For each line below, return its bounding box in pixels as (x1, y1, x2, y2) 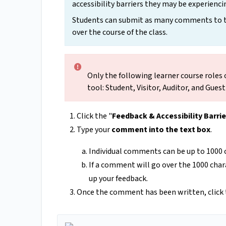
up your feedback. (89, 173, 148, 185)
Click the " (77, 110, 112, 122)
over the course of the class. (72, 27, 167, 38)
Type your (77, 124, 111, 136)
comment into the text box (111, 124, 210, 136)
